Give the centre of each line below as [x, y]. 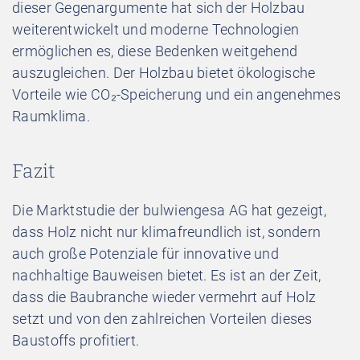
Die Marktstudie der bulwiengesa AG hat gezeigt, [170, 210]
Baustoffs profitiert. [76, 340]
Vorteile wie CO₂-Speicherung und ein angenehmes [177, 94]
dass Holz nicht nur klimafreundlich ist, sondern [167, 231]
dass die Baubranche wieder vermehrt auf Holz [164, 297]
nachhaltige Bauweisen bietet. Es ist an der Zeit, [167, 275]
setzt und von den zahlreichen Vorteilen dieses [162, 318]
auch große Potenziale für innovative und [145, 253]
